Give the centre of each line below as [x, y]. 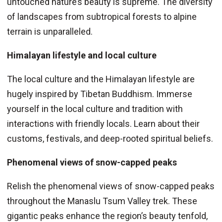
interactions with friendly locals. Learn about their [103, 124]
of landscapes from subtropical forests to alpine [102, 17]
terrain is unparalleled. [50, 32]
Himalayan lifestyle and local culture [82, 55]
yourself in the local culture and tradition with [95, 109]
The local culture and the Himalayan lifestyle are [101, 79]
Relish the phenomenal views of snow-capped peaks [111, 186]
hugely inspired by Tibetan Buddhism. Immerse [99, 94]
